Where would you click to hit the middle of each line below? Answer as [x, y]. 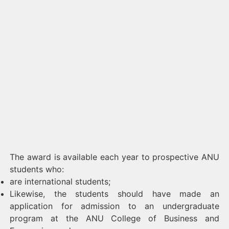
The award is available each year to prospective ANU [114, 157]
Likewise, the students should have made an [114, 194]
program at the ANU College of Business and [114, 218]
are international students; [60, 181]
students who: [37, 169]
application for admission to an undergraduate [114, 206]
